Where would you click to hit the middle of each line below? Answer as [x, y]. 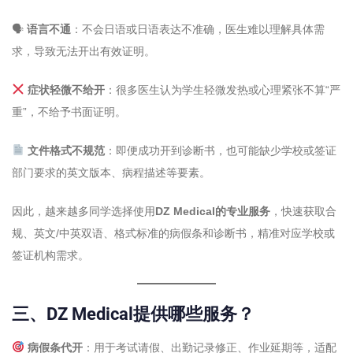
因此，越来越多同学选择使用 [84, 211]
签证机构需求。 [50, 255]
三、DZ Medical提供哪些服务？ [133, 314]
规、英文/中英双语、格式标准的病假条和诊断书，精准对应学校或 [173, 233]
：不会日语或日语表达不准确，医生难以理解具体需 [198, 29]
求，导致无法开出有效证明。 [84, 51]
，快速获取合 [303, 211]
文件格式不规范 [66, 150]
